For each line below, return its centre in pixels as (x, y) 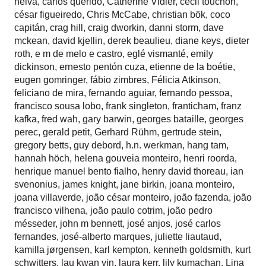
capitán (30, 28)
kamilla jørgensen (52, 250)
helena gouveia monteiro (126, 158)
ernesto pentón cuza (102, 67)
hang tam (207, 145)
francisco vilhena (50, 210)
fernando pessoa (194, 93)
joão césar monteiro (128, 197)
